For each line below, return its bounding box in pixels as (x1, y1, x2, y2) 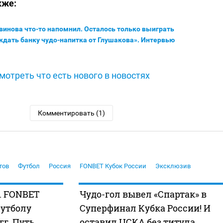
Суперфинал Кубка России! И (79, 202, 211, 215)
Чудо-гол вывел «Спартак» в (79, 188, 207, 201)
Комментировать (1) (38, 109, 106, 117)
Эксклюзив (155, 162, 191, 170)
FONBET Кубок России (80, 162, 146, 170)
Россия (49, 162, 71, 170)
